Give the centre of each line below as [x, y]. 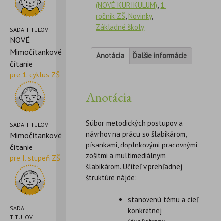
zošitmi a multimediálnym [126, 156]
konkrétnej [145, 210]
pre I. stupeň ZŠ [35, 158]
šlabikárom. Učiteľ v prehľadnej [134, 167]
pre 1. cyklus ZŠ [35, 75]
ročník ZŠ [111, 16]
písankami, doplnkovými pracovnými [142, 145]
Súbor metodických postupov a [134, 123]
